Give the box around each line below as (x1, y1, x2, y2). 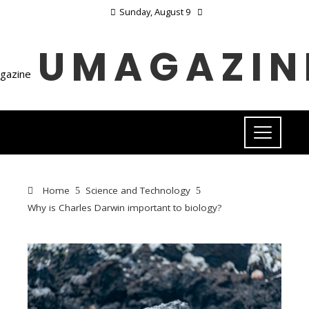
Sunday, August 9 (119, 6, 190, 18)
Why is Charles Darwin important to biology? (28, 201, 221, 214)
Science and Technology (86, 184, 190, 197)
